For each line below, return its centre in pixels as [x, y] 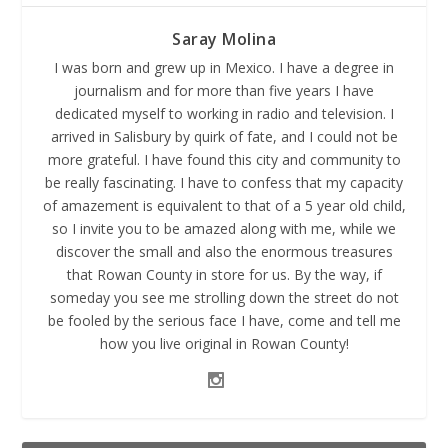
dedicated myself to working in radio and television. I [224, 113]
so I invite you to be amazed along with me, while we [224, 228]
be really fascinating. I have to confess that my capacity [224, 182]
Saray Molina [224, 38]
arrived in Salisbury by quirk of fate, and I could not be [224, 136]
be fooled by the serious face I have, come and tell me [224, 320]
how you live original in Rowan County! [224, 343]
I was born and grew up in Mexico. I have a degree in [224, 67]
